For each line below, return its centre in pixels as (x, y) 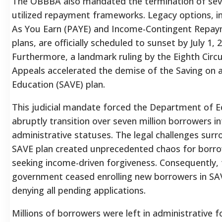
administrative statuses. (62, 135)
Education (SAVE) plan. (58, 84)
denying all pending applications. (79, 190)
